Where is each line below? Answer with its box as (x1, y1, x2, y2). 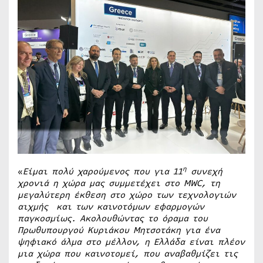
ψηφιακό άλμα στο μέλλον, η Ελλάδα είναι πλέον (18, 235, 245, 248)
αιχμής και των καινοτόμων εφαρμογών (18, 200, 204, 213)
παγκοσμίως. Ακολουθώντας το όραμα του (18, 212, 208, 225)
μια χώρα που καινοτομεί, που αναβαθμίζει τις (18, 247, 238, 260)
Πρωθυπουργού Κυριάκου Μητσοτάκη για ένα (18, 224, 220, 237)
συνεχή (187, 165, 222, 178)
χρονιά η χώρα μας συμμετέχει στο (18, 177, 184, 190)
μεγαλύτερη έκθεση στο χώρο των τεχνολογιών (18, 188, 236, 201)
